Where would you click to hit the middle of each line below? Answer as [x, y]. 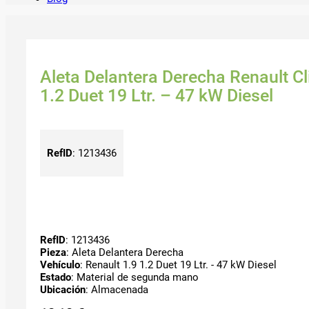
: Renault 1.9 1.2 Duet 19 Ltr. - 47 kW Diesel [178, 265]
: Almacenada [117, 289]
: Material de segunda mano [135, 277]
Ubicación [63, 289]
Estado [56, 277]
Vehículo [60, 265]
